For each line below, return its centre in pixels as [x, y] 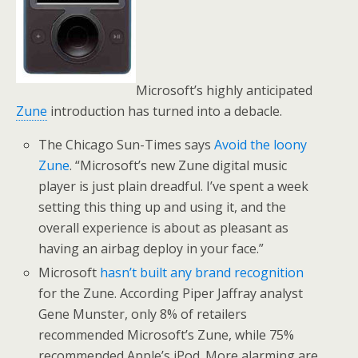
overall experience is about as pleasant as [164, 228]
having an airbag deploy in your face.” [151, 249]
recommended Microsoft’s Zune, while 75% [167, 335]
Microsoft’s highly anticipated [224, 90]
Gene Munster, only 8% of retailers [143, 314]
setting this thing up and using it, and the [163, 207]
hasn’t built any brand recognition [202, 273]
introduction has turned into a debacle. [165, 111]
